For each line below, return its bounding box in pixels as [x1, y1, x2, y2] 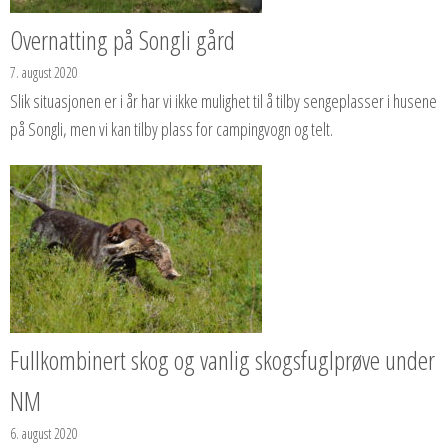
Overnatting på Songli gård [10, 21, 235, 58]
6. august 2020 [10, 423, 78, 443]
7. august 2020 [10, 62, 78, 82]
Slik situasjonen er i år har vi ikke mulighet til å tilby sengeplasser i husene [10, 88, 437, 113]
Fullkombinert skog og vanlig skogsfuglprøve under [10, 341, 435, 378]
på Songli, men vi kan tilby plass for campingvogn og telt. [10, 116, 333, 141]
